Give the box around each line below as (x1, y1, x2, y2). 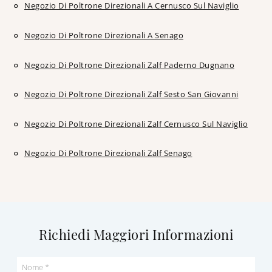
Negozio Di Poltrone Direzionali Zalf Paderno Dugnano (24, 59, 234, 70)
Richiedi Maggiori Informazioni (39, 225, 233, 243)
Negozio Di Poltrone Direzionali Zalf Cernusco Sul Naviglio (24, 118, 248, 129)
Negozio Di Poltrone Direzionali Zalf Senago (24, 148, 192, 159)
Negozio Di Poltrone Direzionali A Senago (24, 30, 183, 41)
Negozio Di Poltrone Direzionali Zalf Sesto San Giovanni (24, 89, 239, 100)
